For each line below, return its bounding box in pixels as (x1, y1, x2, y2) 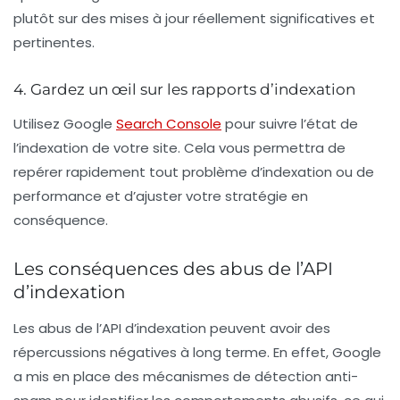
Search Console (116, 113, 221, 133)
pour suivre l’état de (221, 113, 358, 133)
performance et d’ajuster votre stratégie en (13, 186, 308, 205)
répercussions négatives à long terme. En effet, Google (13, 342, 381, 362)
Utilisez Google (13, 113, 116, 133)
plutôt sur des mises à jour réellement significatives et (13, 8, 375, 28)
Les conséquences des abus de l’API (13, 257, 333, 279)
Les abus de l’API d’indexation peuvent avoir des (13, 318, 330, 337)
